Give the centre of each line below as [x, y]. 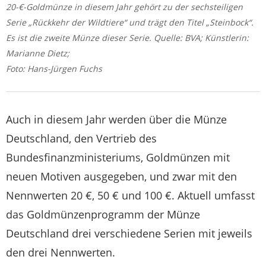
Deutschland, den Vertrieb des [81, 139]
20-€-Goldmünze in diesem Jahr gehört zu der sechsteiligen [124, 7]
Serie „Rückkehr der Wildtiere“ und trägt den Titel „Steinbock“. [130, 23]
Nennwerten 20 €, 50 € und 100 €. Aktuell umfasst [130, 196]
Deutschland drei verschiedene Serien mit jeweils [129, 234]
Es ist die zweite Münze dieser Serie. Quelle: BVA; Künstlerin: [127, 38]
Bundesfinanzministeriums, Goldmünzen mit [118, 158]
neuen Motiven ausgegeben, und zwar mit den [121, 177]
